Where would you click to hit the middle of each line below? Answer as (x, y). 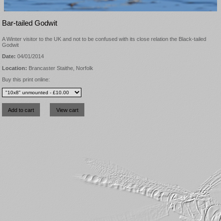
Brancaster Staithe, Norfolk (60, 68)
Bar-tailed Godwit (30, 23)
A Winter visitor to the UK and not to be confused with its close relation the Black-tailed (104, 39)
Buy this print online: (26, 79)
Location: (15, 68)
